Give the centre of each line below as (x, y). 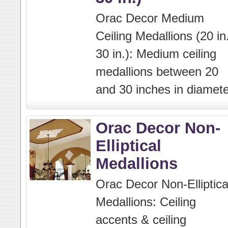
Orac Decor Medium (150, 18)
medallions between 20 (157, 72)
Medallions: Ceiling (146, 202)
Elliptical (129, 146)
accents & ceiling (141, 220)
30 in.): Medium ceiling (156, 54)
